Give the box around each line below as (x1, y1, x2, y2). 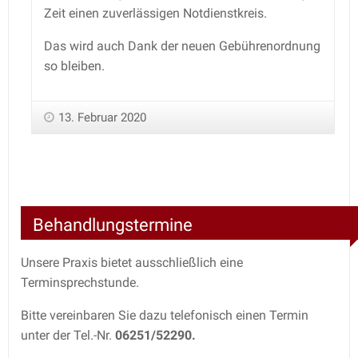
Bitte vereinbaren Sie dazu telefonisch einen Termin (21, 307, 308, 323)
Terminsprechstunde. (21, 274, 139, 290)
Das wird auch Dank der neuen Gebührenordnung (44, 38, 320, 54)
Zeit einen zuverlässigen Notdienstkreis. (44, 5, 267, 21)
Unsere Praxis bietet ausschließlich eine (21, 254, 243, 270)
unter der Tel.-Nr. (21, 327, 115, 343)
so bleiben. (44, 58, 105, 74)
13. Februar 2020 (58, 109, 146, 125)
